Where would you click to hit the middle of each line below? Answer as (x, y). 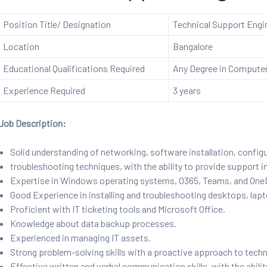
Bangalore (193, 46)
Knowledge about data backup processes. (94, 223)
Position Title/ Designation (57, 24)
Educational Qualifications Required (74, 69)
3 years (187, 91)
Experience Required (44, 91)
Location (21, 46)
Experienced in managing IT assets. (81, 238)
